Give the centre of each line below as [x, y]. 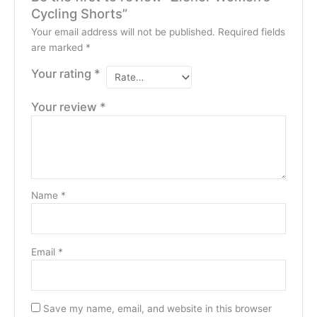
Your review [65, 106]
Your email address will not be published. [123, 31]
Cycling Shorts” [79, 13]
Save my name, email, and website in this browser [157, 308]
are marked [58, 47]
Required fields [251, 31]
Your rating [62, 73]
